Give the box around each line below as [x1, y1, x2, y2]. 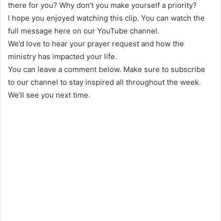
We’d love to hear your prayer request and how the [8, 38, 184, 48]
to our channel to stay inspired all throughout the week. [8, 77, 201, 87]
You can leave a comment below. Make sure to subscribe [8, 64, 205, 74]
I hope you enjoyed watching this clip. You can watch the [8, 13, 205, 23]
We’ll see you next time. [8, 90, 90, 100]
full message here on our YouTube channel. [8, 26, 159, 36]
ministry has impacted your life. [8, 51, 117, 61]
